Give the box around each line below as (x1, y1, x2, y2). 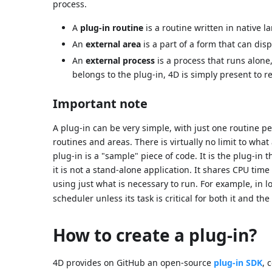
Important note (53, 95, 148, 112)
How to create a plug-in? (53, 223, 257, 246)
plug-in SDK (214, 256, 263, 268)
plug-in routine (80, 21, 144, 33)
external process (86, 54, 155, 66)
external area (86, 38, 141, 50)
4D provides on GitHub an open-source (53, 256, 214, 268)
